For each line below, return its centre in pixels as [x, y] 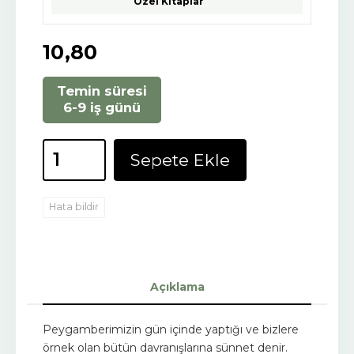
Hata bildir [74, 207]
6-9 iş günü [102, 108]
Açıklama [177, 286]
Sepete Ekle [180, 160]
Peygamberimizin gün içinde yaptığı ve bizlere [171, 329]
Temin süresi [102, 91]
